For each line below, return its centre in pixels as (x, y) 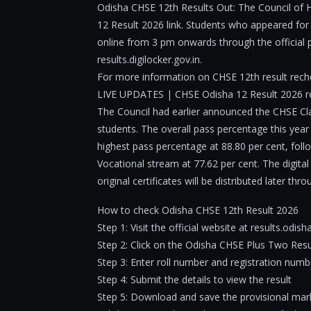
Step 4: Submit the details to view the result (194, 279)
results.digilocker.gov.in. (150, 59)
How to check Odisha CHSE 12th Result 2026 (198, 210)
